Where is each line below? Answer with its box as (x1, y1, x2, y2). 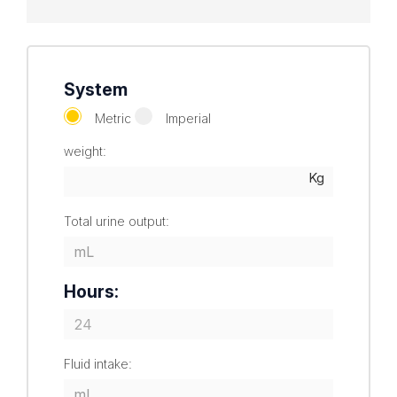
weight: (64, 143, 106, 159)
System (64, 78, 128, 100)
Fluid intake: (64, 355, 132, 371)
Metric (95, 110, 131, 126)
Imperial (166, 110, 211, 126)
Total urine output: (64, 213, 169, 229)
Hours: (64, 280, 119, 302)
